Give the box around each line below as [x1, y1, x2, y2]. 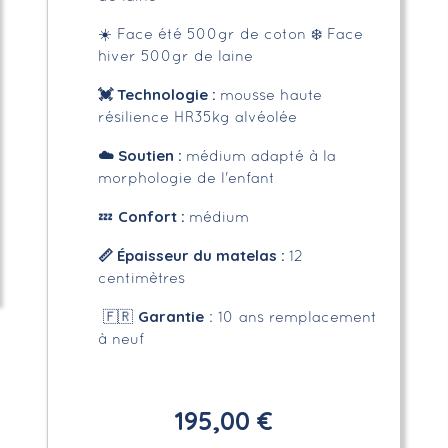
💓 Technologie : [97, 84, 220, 104]
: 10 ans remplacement [203, 310, 377, 325]
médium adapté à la [185, 149, 336, 164]
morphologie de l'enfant [97, 171, 275, 186]
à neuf [97, 332, 144, 347]
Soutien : [113, 145, 186, 165]
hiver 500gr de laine [97, 49, 253, 64]
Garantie [137, 306, 204, 326]
